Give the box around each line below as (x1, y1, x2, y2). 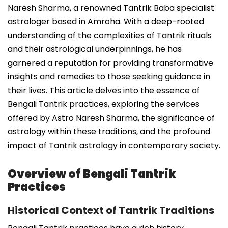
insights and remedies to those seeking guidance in (8, 70, 210, 82)
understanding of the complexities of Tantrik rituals (8, 29, 212, 41)
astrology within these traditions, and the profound (8, 125, 210, 137)
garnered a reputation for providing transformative (8, 56, 213, 69)
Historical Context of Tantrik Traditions (8, 203, 214, 217)
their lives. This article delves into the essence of (8, 84, 200, 96)
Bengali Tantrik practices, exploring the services (8, 98, 199, 110)
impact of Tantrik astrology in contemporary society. (8, 139, 220, 151)
